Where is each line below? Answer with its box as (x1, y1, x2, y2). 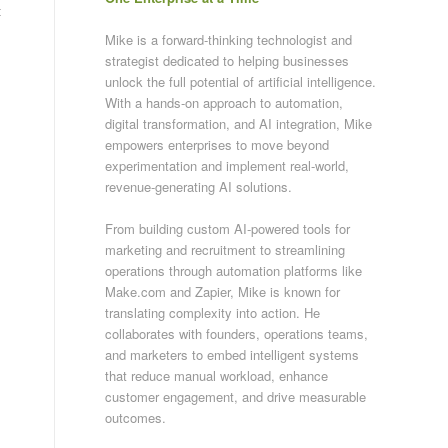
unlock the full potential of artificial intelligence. (105, 71, 377, 91)
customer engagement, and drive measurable (105, 386, 367, 406)
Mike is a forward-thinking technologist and (105, 29, 353, 49)
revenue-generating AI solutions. (105, 176, 293, 196)
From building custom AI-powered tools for (105, 218, 351, 238)
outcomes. (105, 407, 167, 427)
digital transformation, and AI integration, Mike (105, 113, 373, 133)
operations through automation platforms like (105, 260, 363, 280)
